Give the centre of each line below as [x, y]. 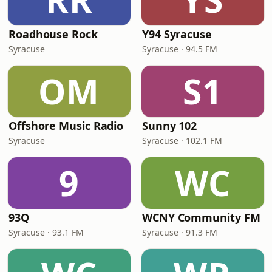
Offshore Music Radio [66, 126]
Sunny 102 [170, 126]
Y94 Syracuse [177, 34]
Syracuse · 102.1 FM [182, 141]
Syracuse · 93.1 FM [46, 232]
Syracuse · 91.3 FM [180, 232]
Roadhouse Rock [53, 34]
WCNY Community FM [201, 217]
